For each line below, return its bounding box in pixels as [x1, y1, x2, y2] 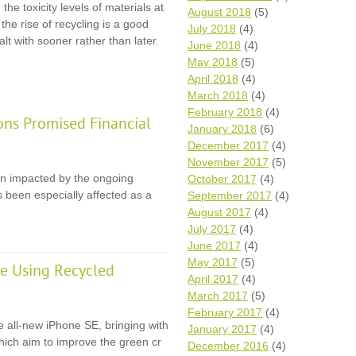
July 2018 [188, 22, 236, 35]
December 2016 [188, 339, 269, 352]
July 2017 [188, 222, 236, 235]
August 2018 [188, 6, 251, 18]
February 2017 [188, 306, 262, 319]
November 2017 [188, 156, 269, 168]
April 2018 [188, 72, 238, 85]
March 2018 [188, 89, 248, 102]
